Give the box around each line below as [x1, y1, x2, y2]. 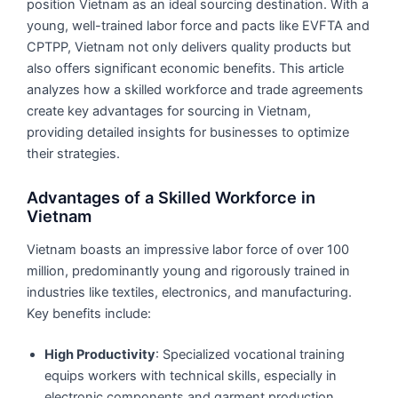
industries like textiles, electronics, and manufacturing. [27, 284, 353, 301]
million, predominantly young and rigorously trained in [27, 263, 351, 280]
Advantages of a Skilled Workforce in [27, 187, 316, 207]
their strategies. [27, 145, 121, 162]
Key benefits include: [27, 306, 152, 322]
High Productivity [44, 346, 156, 363]
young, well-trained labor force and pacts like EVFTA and [27, 17, 370, 34]
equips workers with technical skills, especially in [44, 368, 338, 385]
